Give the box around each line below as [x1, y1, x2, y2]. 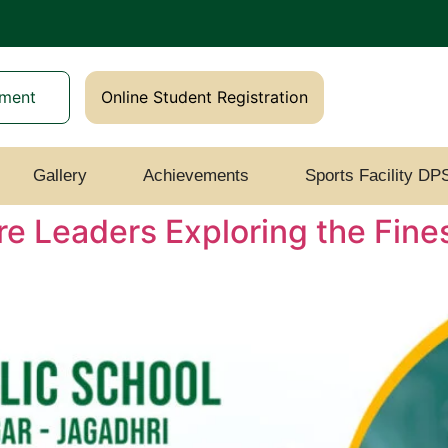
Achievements [142, 166, 249, 186]
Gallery [32, 166, 87, 186]
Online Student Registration [100, 86, 308, 107]
